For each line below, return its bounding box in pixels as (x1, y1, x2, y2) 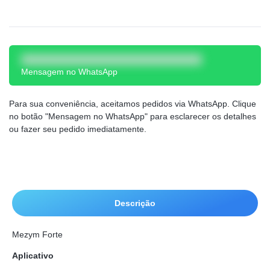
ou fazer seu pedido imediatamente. (9, 124, 146, 134)
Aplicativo (12, 250, 54, 260)
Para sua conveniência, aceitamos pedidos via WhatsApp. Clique (9, 99, 256, 109)
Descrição (115, 198, 155, 208)
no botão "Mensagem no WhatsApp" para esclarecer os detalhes (9, 111, 256, 122)
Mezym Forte (12, 229, 63, 239)
